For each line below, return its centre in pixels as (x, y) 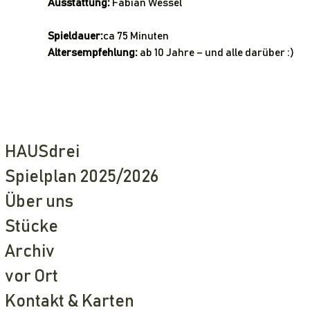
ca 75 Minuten (136, 36)
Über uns (39, 202)
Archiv (30, 252)
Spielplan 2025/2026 (82, 177)
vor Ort (31, 276)
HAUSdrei (42, 152)
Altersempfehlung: (93, 53)
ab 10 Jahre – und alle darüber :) (217, 53)
